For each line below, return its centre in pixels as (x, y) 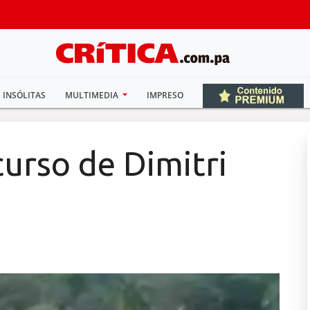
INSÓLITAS (24, 95)
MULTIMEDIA (92, 95)
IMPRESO (165, 95)
